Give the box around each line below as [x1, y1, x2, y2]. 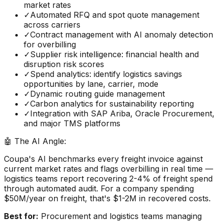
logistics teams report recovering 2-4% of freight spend [4, 174, 213, 184]
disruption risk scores [24, 59, 104, 70]
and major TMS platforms [24, 118, 120, 129]
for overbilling [24, 39, 76, 50]
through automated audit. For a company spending [4, 184, 194, 194]
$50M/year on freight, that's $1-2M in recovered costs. [4, 193, 211, 204]
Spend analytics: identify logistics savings [30, 69, 182, 79]
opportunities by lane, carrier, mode [24, 79, 158, 89]
